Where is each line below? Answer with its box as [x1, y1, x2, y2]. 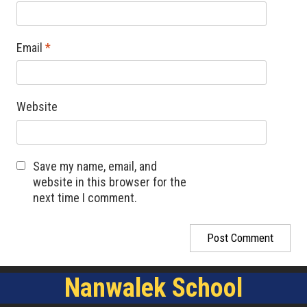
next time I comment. [32, 190, 137, 205]
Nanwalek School [64, 272, 243, 303]
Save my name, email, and [32, 158, 157, 173]
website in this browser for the [32, 174, 186, 189]
